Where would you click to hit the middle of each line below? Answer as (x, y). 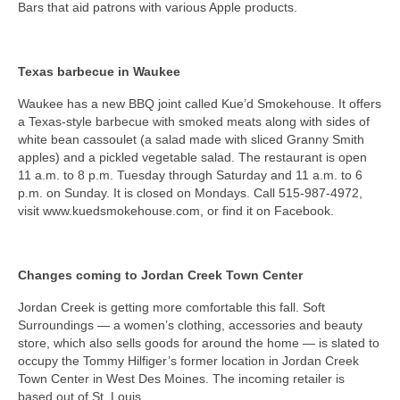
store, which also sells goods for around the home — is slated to (199, 343)
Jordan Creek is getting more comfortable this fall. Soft (171, 308)
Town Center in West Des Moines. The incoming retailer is (181, 379)
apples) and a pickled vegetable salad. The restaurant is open (192, 158)
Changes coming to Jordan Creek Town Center (160, 275)
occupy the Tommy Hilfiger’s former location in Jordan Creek (188, 361)
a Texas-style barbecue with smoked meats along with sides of (194, 122)
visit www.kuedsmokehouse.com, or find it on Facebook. (176, 211)
